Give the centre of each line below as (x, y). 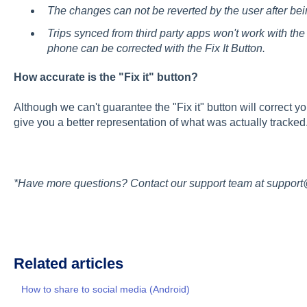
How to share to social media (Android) (105, 289)
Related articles (68, 263)
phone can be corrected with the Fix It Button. (156, 48)
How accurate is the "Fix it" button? (106, 77)
